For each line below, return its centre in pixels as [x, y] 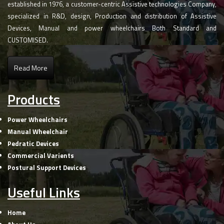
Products [34, 99]
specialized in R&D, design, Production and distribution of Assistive [112, 16]
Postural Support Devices [47, 167]
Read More [31, 67]
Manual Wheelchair [38, 131]
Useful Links [44, 192]
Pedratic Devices [33, 143]
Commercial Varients [41, 155]
